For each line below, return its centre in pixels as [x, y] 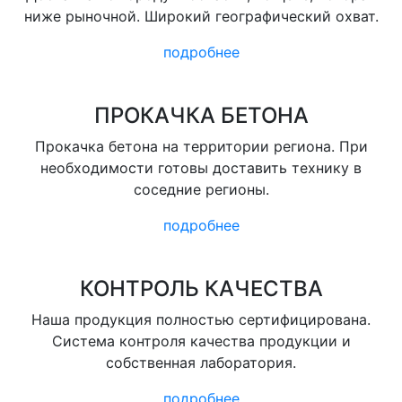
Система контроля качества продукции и [201, 341]
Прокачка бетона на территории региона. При [201, 146]
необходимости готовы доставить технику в [201, 168]
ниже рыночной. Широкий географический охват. [201, 16]
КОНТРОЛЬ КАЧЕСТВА [201, 288]
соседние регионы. [201, 189]
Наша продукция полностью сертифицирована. [201, 319]
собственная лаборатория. [201, 363]
